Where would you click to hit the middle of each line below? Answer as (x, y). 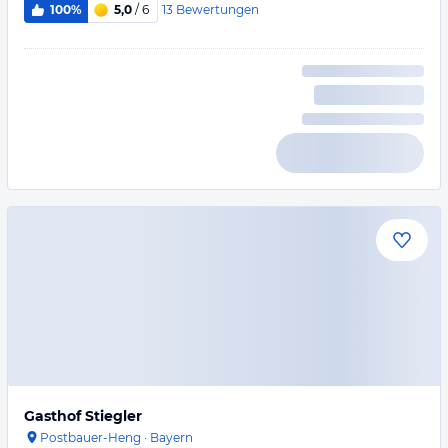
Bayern (171, 437)
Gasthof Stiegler (83, 416)
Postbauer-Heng (90, 437)
